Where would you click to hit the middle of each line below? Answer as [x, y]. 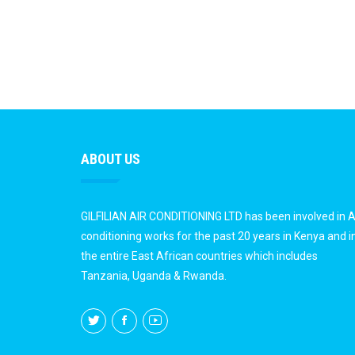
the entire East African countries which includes [199, 256]
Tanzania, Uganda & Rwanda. [154, 276]
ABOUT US [111, 159]
